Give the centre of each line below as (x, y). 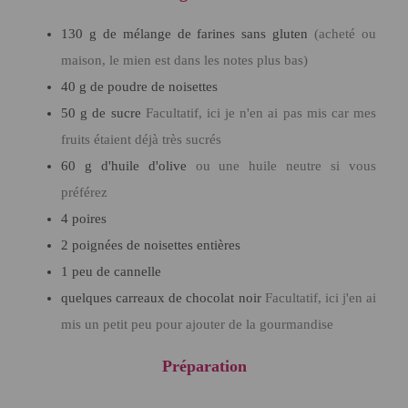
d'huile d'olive (143, 165)
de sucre (117, 112)
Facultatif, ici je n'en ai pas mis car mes (261, 112)
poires (89, 218)
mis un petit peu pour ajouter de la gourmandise (197, 324)
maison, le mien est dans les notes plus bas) (184, 60)
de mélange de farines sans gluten (209, 33)
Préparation (204, 366)
